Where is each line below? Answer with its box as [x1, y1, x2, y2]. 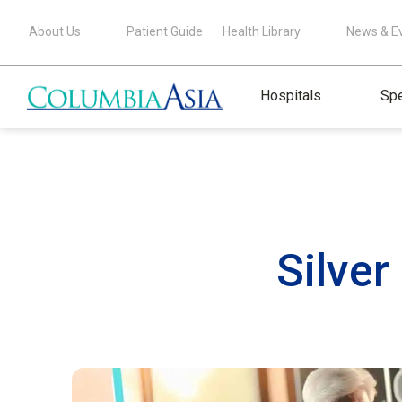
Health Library [223, 24, 301, 39]
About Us [29, 24, 81, 39]
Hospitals [260, 86, 321, 104]
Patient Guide [127, 24, 203, 39]
